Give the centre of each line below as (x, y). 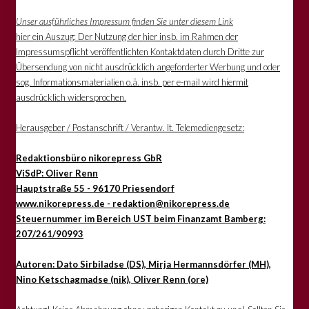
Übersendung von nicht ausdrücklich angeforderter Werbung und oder (148, 67)
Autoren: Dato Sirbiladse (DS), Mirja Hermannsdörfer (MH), (143, 264)
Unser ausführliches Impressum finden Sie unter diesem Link (124, 21)
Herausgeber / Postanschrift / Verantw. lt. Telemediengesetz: (130, 127)
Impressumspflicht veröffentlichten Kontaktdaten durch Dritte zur (140, 51)
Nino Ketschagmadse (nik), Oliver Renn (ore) (112, 279)
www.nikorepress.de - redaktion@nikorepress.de (123, 203)
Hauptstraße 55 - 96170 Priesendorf (95, 188)
